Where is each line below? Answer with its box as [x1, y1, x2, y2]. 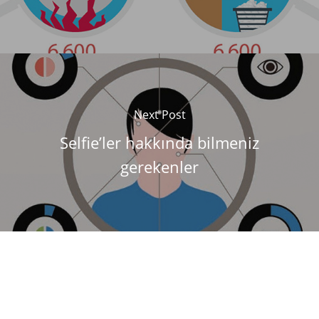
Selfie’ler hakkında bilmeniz [60, 131, 259, 153]
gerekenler [120, 155, 199, 177]
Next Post [133, 106, 186, 122]
